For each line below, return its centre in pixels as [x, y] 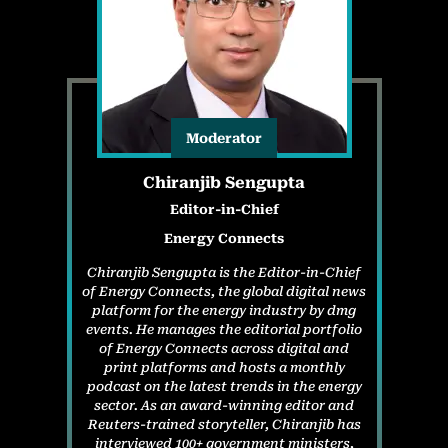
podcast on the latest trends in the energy [224, 386]
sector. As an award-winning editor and [224, 405]
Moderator [224, 138]
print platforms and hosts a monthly [224, 367]
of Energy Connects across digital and [224, 348]
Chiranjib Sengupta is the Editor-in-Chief [224, 272]
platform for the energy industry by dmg [224, 310]
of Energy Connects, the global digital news [224, 291]
